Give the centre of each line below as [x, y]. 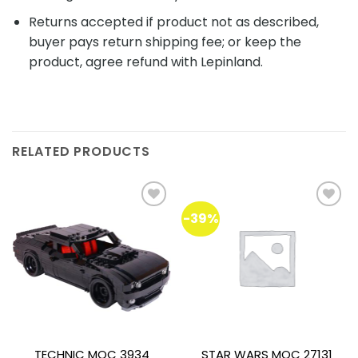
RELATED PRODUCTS [81, 152]
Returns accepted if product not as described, [173, 22]
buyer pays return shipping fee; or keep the [165, 42]
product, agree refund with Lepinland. [145, 62]
